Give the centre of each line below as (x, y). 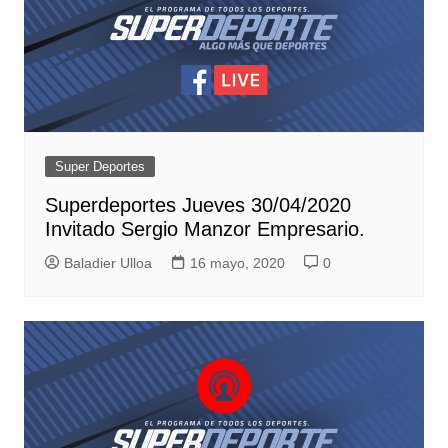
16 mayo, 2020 (237, 262)
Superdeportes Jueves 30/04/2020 (197, 204)
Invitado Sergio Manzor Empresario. (204, 228)
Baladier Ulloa (107, 262)
